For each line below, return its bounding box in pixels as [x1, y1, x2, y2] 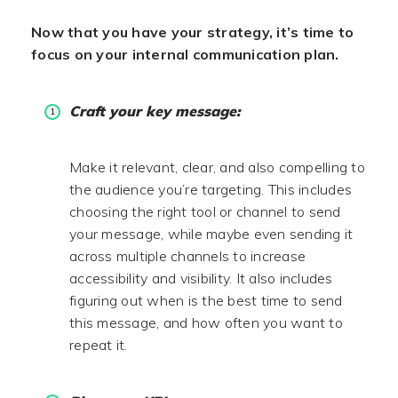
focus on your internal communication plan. [31, 45, 339, 63]
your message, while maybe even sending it [69, 225, 354, 243]
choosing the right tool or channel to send [69, 203, 341, 220]
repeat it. [69, 336, 128, 354]
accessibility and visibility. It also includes [69, 269, 333, 287]
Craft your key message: [69, 102, 240, 120]
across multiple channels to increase [69, 247, 306, 265]
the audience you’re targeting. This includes [69, 180, 352, 198]
